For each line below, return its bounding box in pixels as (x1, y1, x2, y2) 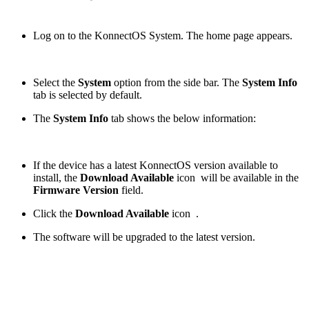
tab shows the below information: (111, 112, 256, 124)
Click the (33, 207, 75, 219)
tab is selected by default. (33, 88, 142, 101)
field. (119, 183, 143, 196)
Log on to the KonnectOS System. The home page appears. (33, 29, 292, 41)
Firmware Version (33, 183, 119, 196)
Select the (33, 76, 78, 88)
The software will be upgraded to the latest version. (33, 230, 255, 243)
